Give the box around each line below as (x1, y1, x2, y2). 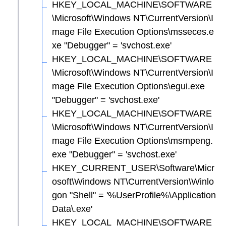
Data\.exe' (52, 203, 92, 214)
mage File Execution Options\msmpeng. (52, 135, 213, 146)
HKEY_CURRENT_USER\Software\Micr (52, 162, 214, 173)
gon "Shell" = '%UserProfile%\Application (52, 190, 216, 200)
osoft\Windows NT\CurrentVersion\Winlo (52, 176, 214, 187)
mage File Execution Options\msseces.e (52, 26, 214, 37)
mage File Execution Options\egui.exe (52, 81, 205, 91)
